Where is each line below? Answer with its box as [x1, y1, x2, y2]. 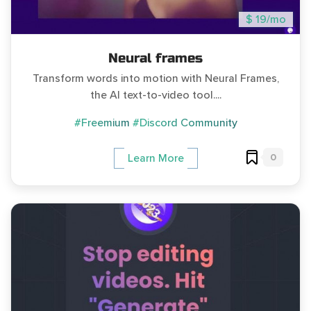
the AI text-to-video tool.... [90, 88, 221, 103]
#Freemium [74, 116, 130, 131]
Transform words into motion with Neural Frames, [32, 72, 279, 86]
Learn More [127, 151, 184, 166]
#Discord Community [132, 116, 237, 131]
